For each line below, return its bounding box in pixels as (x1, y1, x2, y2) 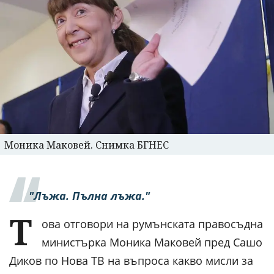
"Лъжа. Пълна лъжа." (29, 188, 150, 203)
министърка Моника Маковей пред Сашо (42, 234, 262, 250)
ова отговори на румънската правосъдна (42, 216, 263, 231)
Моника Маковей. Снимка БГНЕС (4, 138, 169, 152)
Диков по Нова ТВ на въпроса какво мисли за (9, 253, 253, 268)
